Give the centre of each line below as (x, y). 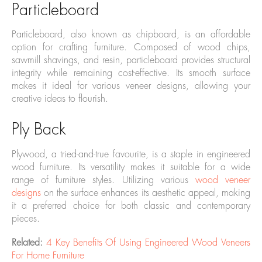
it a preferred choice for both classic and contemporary (131, 206)
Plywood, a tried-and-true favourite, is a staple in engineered (131, 155)
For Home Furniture (48, 255)
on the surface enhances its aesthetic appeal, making (146, 193)
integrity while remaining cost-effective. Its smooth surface (131, 73)
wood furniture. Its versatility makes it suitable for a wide (131, 168)
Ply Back (39, 130)
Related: (29, 242)
